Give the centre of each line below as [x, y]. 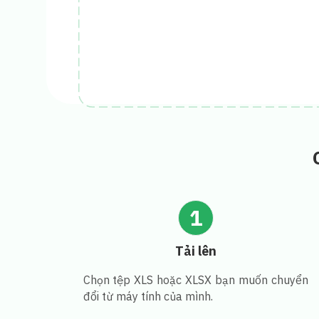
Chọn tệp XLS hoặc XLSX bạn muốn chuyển [195, 279]
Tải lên [195, 251]
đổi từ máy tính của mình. [148, 296]
